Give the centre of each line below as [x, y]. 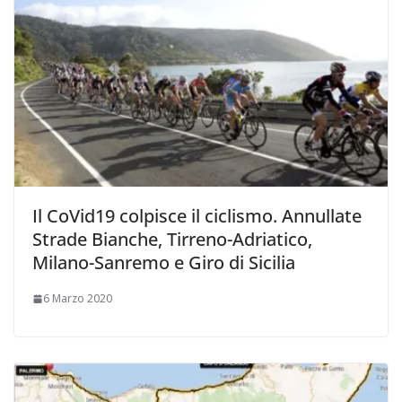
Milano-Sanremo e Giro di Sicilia [164, 263]
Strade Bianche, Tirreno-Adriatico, [172, 240]
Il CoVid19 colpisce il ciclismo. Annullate [197, 216]
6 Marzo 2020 [78, 299]
